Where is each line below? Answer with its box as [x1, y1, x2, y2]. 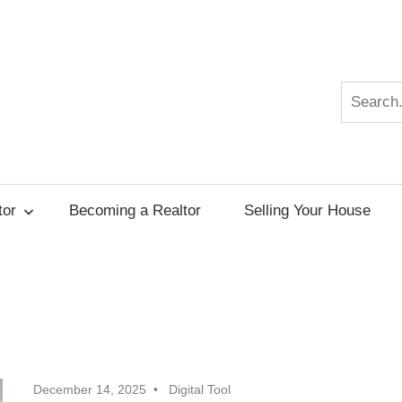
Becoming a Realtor [69, 202, 202, 220]
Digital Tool [169, 381, 232, 397]
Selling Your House [243, 202, 371, 220]
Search [339, 85, 388, 102]
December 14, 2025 [33, 381, 147, 397]
